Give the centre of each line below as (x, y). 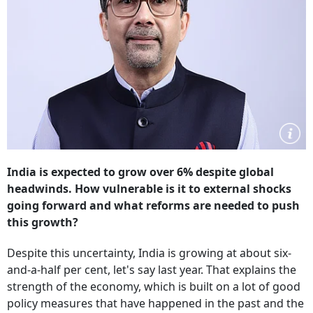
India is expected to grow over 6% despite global (140, 172)
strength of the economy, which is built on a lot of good (154, 286)
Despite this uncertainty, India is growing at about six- (149, 253)
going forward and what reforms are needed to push (153, 205)
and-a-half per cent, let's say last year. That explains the (152, 270)
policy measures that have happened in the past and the (155, 303)
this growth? (43, 222)
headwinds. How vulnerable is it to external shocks (149, 189)
